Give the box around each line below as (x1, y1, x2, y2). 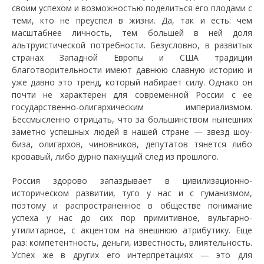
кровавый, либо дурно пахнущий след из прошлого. (12, 151, 219, 163)
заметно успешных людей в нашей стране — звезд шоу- (12, 126, 252, 138)
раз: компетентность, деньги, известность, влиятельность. (12, 237, 252, 249)
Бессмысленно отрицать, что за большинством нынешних (12, 114, 252, 126)
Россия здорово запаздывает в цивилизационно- (12, 175, 252, 187)
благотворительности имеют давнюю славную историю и (12, 64, 252, 76)
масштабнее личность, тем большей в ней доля (12, 27, 252, 39)
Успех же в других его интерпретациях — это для (12, 249, 252, 261)
